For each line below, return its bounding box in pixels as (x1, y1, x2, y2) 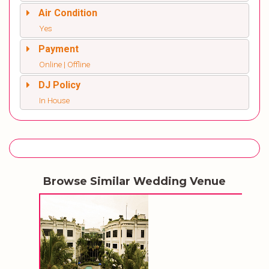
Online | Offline (39, 59, 90, 70)
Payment (38, 43, 79, 55)
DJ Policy (38, 79, 80, 91)
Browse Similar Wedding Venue (43, 175, 226, 189)
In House (39, 95, 70, 106)
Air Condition (38, 7, 97, 19)
